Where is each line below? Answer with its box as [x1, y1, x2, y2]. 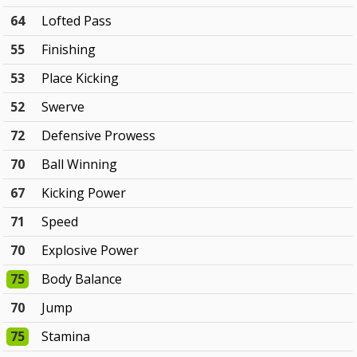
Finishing [41, 41, 96, 59]
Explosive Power [41, 241, 139, 260]
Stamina [41, 328, 91, 346]
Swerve [41, 98, 85, 116]
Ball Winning [41, 155, 118, 174]
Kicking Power [41, 184, 127, 202]
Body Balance [41, 270, 123, 288]
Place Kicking [41, 69, 120, 88]
